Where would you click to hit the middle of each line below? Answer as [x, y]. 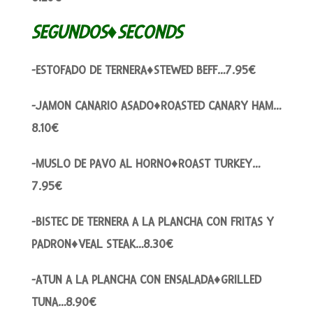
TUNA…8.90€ [64, 302]
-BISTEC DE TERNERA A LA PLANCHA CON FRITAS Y [152, 221]
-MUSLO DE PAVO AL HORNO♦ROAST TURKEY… [145, 163]
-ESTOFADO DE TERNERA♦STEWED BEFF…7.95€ [143, 70]
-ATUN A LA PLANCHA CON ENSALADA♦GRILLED [146, 279]
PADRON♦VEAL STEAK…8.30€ [102, 244]
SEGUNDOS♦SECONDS [107, 32]
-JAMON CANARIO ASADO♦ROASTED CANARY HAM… [156, 105]
